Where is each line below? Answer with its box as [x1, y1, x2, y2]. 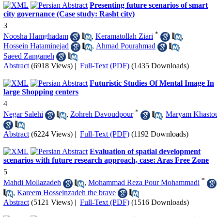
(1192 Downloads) [131, 129, 188, 138]
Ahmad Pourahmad [96, 42, 155, 50]
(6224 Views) [31, 129, 73, 138]
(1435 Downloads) [131, 61, 189, 70]
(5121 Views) [31, 198, 73, 206]
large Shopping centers [3, 87, 78, 96]
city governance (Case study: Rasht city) [3, 9, 135, 18]
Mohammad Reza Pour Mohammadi [88, 178, 200, 187]
